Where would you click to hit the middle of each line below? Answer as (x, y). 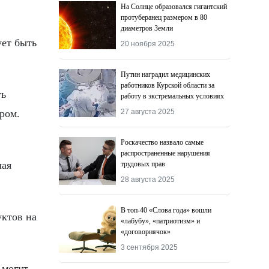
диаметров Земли (147, 28)
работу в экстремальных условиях (173, 96)
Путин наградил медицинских (166, 74)
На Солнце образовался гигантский (174, 7)
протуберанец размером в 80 (164, 17)
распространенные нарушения (166, 153)
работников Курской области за (168, 85)
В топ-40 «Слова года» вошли (166, 210)
